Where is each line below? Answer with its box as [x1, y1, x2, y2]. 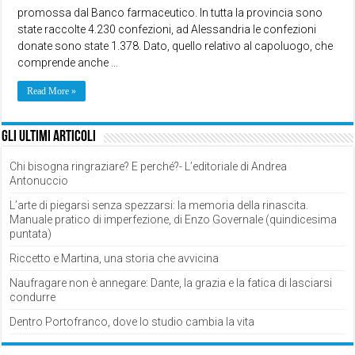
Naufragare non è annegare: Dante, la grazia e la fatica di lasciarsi [10, 276, 333, 289]
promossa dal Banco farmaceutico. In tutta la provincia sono [17, 6, 323, 19]
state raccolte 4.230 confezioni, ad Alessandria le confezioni [17, 22, 317, 36]
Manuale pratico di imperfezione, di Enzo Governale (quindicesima [10, 212, 338, 226]
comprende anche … [17, 55, 119, 69]
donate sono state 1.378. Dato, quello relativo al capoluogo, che [17, 39, 334, 52]
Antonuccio [10, 174, 69, 187]
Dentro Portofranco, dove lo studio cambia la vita [10, 315, 255, 328]
